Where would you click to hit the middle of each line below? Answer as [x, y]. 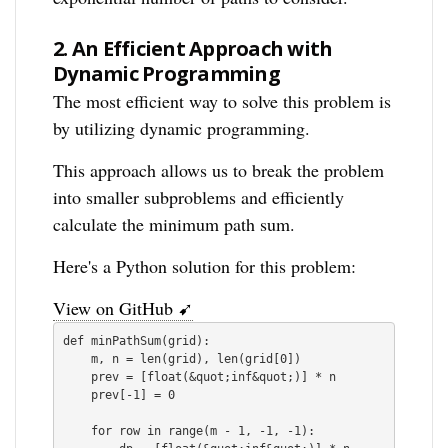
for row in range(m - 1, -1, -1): [77, 431]
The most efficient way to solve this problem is [222, 101]
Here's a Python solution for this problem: [205, 266]
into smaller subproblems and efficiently [199, 197]
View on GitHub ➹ [123, 308]
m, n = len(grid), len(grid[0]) [77, 359]
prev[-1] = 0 [77, 395]
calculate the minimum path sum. [174, 224]
